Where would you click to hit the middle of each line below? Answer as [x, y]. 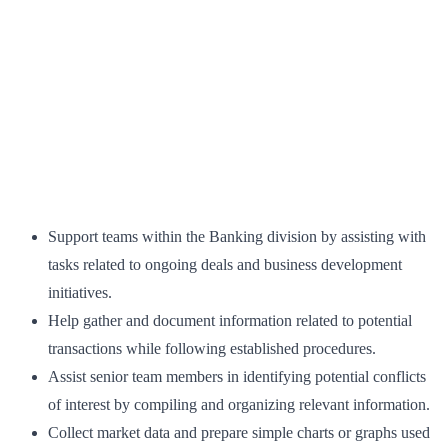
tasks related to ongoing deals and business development [225, 265]
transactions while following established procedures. [212, 349]
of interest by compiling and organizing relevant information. [239, 405]
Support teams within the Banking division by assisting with [237, 237]
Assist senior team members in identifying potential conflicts [237, 377]
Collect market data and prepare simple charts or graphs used [239, 433]
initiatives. [80, 293]
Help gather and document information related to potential [230, 321]
